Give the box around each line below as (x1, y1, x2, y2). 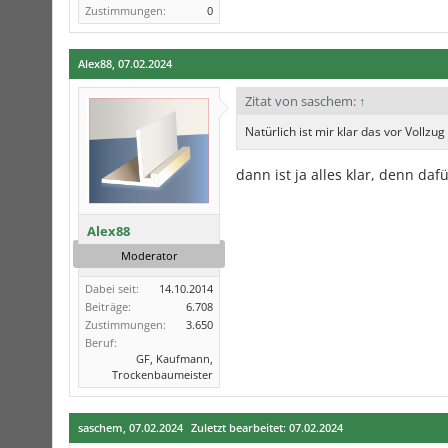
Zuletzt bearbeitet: (191, 420, 289, 436)
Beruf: (85, 335, 117, 351)
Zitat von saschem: (245, 92, 359, 110)
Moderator (120, 248, 178, 264)
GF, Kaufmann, (136, 351, 213, 367)
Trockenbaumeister (112, 367, 213, 383)
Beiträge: (85, 299, 131, 315)
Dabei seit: (85, 281, 139, 297)
